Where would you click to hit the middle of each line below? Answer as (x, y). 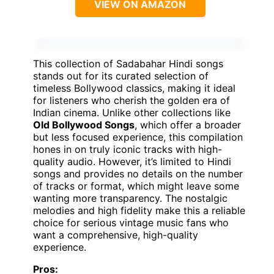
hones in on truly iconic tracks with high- (128, 149)
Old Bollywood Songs (84, 124)
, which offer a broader (188, 124)
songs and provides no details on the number (138, 173)
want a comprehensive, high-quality (116, 235)
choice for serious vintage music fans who (131, 222)
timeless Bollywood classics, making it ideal (134, 88)
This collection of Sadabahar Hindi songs (128, 63)
